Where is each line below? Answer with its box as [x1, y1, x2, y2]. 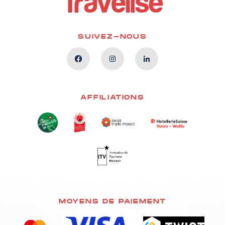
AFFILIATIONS [80, 92, 145, 101]
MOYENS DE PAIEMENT [58, 196, 167, 205]
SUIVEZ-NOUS [78, 32, 147, 41]
